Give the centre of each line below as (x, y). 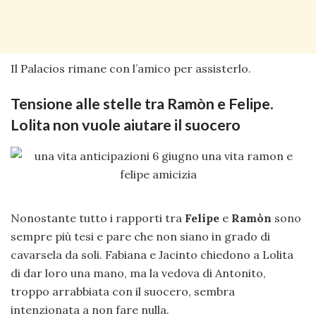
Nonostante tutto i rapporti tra (98, 218)
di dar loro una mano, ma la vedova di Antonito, (138, 273)
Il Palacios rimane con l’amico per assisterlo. (131, 69)
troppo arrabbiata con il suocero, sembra (123, 291)
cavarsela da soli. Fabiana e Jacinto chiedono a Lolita (152, 254)
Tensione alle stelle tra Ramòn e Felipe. (142, 104)
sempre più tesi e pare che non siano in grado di (140, 236)
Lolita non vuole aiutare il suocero (126, 125)
